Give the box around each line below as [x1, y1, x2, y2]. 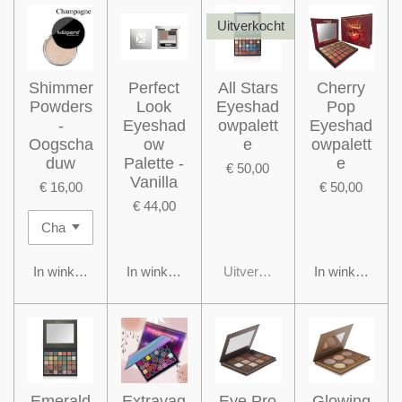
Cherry [317, 78, 366, 97]
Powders [29, 97, 92, 116]
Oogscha [28, 135, 93, 153]
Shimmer [28, 78, 93, 97]
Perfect [128, 78, 180, 97]
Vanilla [130, 172, 179, 191]
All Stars [217, 78, 278, 97]
